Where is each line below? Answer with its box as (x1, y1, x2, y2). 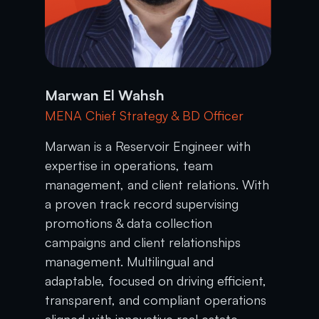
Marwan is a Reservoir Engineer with (44, 137, 251, 154)
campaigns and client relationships (44, 234, 241, 250)
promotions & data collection (44, 214, 212, 231)
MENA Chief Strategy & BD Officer (44, 107, 244, 123)
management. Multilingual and (44, 253, 214, 269)
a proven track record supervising (44, 195, 239, 211)
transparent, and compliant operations (44, 291, 266, 308)
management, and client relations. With (44, 176, 269, 192)
